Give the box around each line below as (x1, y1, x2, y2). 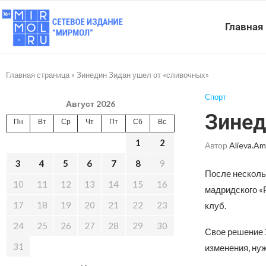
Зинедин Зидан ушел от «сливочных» (77, 70, 209, 80)
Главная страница (6, 70, 69, 80)
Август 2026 (65, 99, 115, 109)
